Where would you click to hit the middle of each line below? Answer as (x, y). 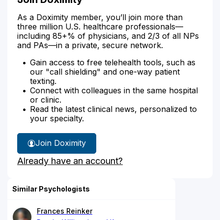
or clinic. (46, 99)
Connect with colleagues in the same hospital (114, 90)
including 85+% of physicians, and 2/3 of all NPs (108, 36)
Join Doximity (61, 143)
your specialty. (57, 118)
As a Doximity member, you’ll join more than (100, 17)
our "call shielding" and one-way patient (105, 71)
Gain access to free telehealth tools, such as (113, 62)
